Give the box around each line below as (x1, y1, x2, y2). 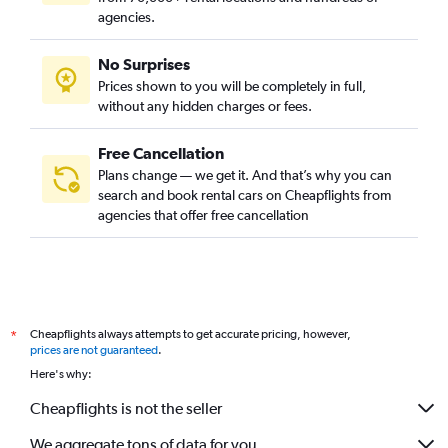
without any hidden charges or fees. (98, 98, 312, 114)
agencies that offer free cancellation (98, 207, 309, 223)
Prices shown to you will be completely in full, (98, 78, 366, 94)
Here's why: (30, 367, 92, 381)
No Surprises (98, 55, 190, 73)
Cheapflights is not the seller (30, 398, 222, 418)
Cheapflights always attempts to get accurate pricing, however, (30, 327, 351, 341)
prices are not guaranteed (30, 343, 158, 357)
